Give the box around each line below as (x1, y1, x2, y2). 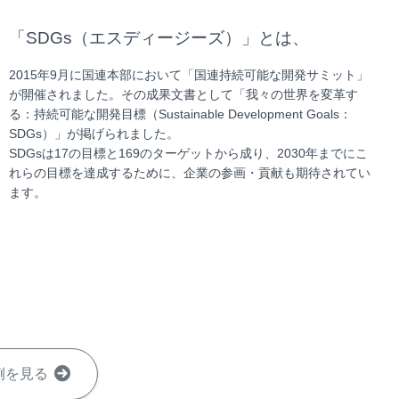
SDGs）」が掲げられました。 (9, 126, 179, 141)
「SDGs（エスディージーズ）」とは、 (9, 28, 309, 47)
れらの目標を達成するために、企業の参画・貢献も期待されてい (9, 166, 370, 180)
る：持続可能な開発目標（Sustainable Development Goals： (9, 107, 352, 121)
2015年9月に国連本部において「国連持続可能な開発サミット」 (9, 68, 369, 82)
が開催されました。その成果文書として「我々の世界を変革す (9, 87, 358, 102)
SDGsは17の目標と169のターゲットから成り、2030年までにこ (9, 146, 368, 160)
